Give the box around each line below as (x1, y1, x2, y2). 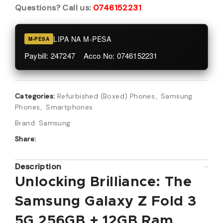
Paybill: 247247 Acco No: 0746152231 (24, 50, 158, 61)
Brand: (15, 118, 39, 127)
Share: (15, 134, 36, 143)
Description (15, 161, 62, 172)
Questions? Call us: (15, 2, 93, 13)
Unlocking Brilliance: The (15, 175, 192, 189)
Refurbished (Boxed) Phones (57, 92, 155, 101)
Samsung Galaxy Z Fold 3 (15, 195, 197, 209)
